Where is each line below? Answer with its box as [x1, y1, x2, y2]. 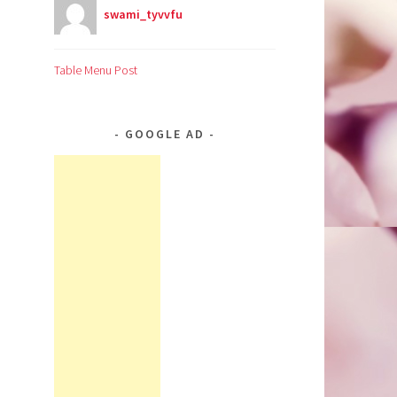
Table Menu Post [54, 62, 137, 79]
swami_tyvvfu [104, 6, 183, 23]
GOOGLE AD [125, 126, 205, 143]
